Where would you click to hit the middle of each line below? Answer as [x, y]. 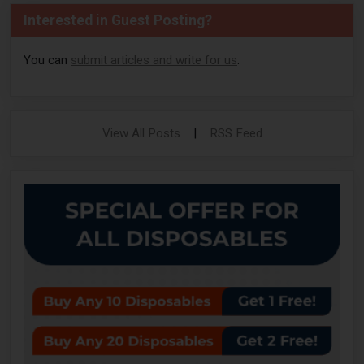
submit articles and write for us [154, 61]
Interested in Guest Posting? [118, 21]
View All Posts [141, 134]
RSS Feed [236, 134]
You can [47, 61]
